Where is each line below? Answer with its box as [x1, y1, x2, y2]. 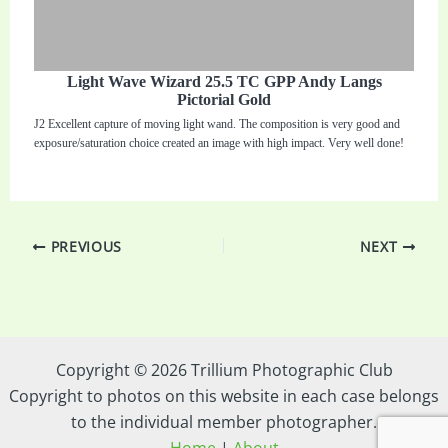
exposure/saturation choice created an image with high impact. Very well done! [34, 135, 405, 150]
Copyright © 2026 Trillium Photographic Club [55, 359, 393, 381]
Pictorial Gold [177, 90, 271, 108]
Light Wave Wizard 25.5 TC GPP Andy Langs [66, 72, 382, 90]
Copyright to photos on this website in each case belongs [9, 385, 439, 407]
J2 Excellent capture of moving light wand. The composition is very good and [34, 116, 401, 131]
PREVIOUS [45, 236, 122, 256]
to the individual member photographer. [71, 411, 377, 433]
